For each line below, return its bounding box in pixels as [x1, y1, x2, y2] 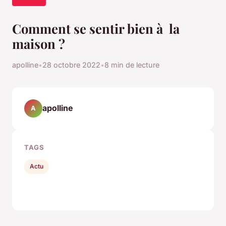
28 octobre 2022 [42, 60, 100, 69]
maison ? [12, 34, 65, 52]
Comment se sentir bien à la [12, 19, 180, 37]
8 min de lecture [104, 60, 159, 69]
